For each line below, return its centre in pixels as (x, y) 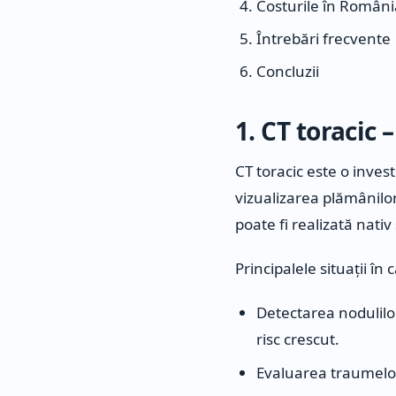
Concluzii (288, 71)
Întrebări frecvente (324, 38)
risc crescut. (298, 339)
